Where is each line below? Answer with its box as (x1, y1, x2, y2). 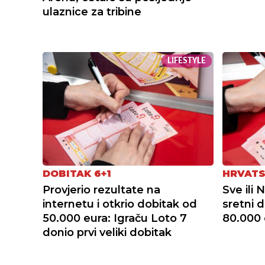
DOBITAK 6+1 (43, 168, 111, 180)
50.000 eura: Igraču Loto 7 (43, 212, 187, 225)
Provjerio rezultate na (43, 183, 160, 197)
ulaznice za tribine (43, 5, 141, 19)
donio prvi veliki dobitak (43, 226, 172, 240)
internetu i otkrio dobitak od (43, 198, 197, 211)
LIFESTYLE (167, 56, 206, 66)
